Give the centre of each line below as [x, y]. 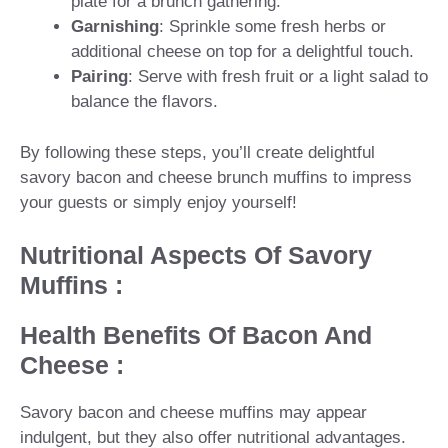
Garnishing [115, 27]
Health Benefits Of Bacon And [196, 335]
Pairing [99, 77]
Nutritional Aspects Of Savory [196, 255]
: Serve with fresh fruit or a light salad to [278, 77]
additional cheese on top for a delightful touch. [242, 52]
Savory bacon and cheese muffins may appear [193, 413]
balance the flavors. [144, 102]
